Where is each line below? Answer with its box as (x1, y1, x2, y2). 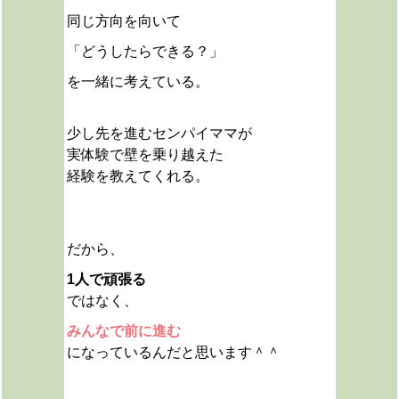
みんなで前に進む (66, 323, 181, 338)
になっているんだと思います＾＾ (66, 345, 281, 360)
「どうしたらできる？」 (66, 44, 224, 59)
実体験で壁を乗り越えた (66, 147, 224, 162)
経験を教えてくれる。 (66, 168, 209, 183)
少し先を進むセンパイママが (66, 126, 252, 141)
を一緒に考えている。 (66, 74, 209, 89)
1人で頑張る (66, 272, 146, 287)
